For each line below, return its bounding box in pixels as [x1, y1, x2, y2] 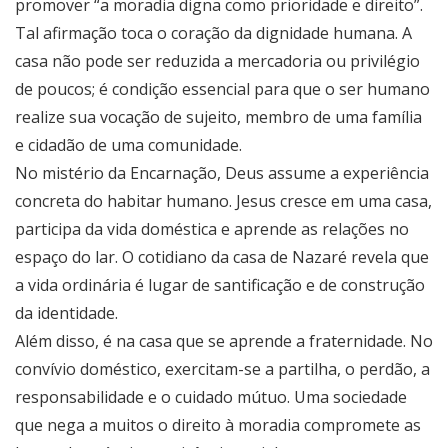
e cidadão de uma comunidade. [15, 134, 242, 157]
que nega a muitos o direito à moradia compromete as [15, 414, 421, 437]
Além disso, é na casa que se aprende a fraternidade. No [15, 330, 433, 353]
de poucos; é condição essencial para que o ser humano [15, 78, 430, 101]
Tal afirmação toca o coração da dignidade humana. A [15, 22, 412, 45]
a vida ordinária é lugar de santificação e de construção [15, 274, 425, 297]
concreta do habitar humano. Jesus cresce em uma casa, [15, 190, 432, 213]
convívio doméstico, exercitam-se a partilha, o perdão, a [15, 358, 430, 381]
